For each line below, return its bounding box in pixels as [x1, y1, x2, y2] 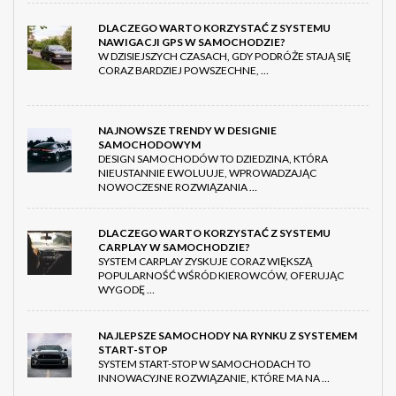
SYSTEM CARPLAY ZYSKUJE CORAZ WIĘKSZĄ [98, 255, 312, 269]
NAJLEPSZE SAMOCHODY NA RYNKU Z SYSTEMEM [98, 329, 357, 343]
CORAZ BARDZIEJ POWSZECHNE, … [98, 64, 269, 78]
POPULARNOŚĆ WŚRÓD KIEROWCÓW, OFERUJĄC [98, 269, 344, 283]
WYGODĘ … [98, 283, 155, 297]
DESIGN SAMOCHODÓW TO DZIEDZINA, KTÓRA [98, 152, 328, 166]
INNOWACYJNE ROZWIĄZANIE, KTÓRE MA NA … [98, 371, 330, 385]
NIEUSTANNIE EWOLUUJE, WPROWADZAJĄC [98, 166, 316, 180]
